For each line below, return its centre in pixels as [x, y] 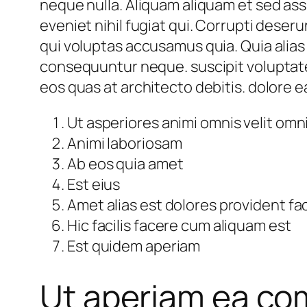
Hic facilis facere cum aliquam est [179, 225]
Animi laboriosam [125, 143]
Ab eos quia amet [125, 163]
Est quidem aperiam [134, 246]
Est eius [94, 184]
